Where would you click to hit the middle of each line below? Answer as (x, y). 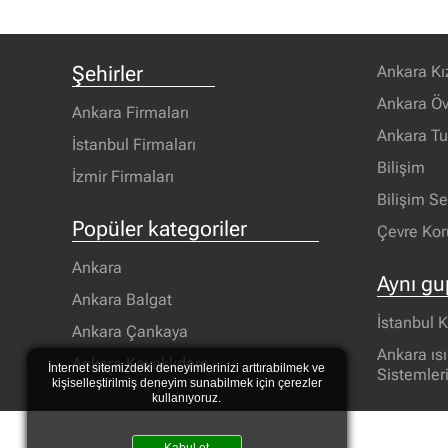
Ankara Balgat (122, 299)
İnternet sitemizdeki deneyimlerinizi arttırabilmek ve (187, 368)
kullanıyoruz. (187, 398)
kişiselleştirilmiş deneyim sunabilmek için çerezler (186, 383)
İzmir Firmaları (123, 176)
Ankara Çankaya (130, 331)
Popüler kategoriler (159, 228)
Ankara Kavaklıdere (140, 363)
